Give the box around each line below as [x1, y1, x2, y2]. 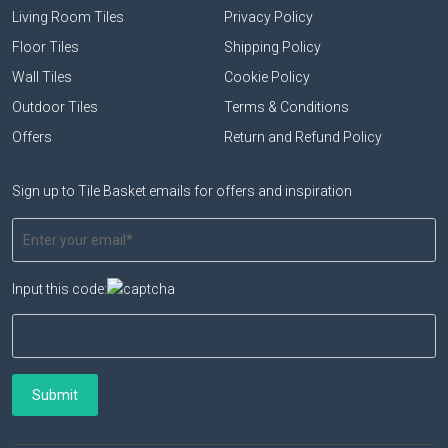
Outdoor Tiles [12, 98, 98, 115]
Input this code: [12, 280, 107, 297]
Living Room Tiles [12, 8, 124, 25]
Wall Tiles [12, 68, 72, 85]
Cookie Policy [224, 68, 310, 85]
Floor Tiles [12, 38, 79, 55]
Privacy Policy [224, 8, 313, 25]
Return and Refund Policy [224, 128, 382, 145]
